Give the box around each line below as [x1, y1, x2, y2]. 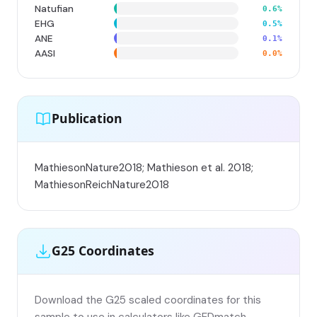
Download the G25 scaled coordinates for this [35, 292, 261, 307]
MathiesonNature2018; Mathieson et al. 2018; [35, 160, 253, 175]
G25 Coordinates [52, 242, 154, 260]
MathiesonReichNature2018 [35, 177, 169, 192]
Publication [52, 110, 122, 127]
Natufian [35, 2, 74, 15]
